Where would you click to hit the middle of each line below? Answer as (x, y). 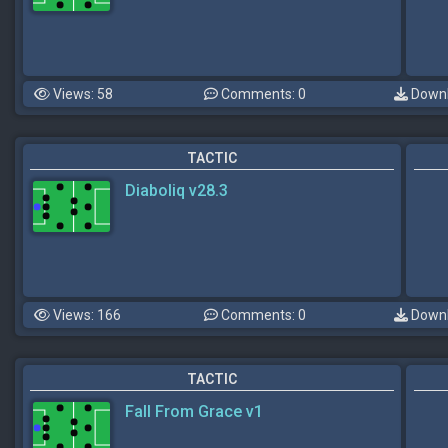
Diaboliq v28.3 (176, 190)
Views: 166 (85, 315)
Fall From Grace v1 (194, 411)
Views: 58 (81, 94)
